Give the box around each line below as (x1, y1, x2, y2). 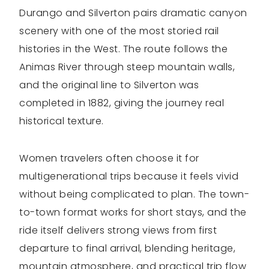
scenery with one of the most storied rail (19, 24, 219, 38)
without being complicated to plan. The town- (19, 187, 249, 202)
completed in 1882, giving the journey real (19, 96, 224, 110)
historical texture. (19, 114, 104, 128)
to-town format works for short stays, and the (19, 205, 247, 220)
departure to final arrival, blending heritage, (19, 241, 235, 256)
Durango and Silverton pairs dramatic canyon (19, 6, 247, 20)
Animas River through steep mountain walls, (19, 60, 235, 74)
